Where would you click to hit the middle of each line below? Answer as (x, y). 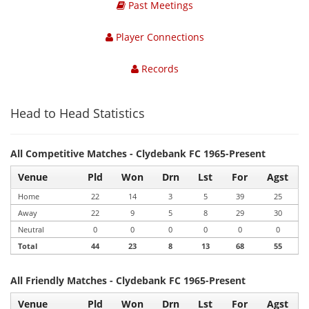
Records (158, 69)
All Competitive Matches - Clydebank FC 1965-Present (138, 153)
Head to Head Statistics (78, 113)
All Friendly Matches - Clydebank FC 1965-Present (128, 280)
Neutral (31, 229)
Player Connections (158, 37)
